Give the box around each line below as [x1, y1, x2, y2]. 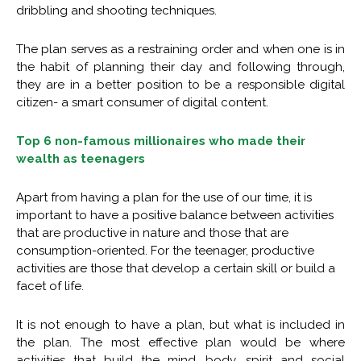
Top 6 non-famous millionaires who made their [16, 134, 305, 149]
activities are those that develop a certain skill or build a [16, 261, 335, 276]
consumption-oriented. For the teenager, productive [16, 243, 314, 259]
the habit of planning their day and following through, [16, 60, 345, 75]
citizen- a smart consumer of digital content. [16, 95, 268, 110]
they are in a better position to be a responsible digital [16, 77, 345, 93]
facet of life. [16, 279, 84, 294]
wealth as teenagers [16, 151, 145, 167]
